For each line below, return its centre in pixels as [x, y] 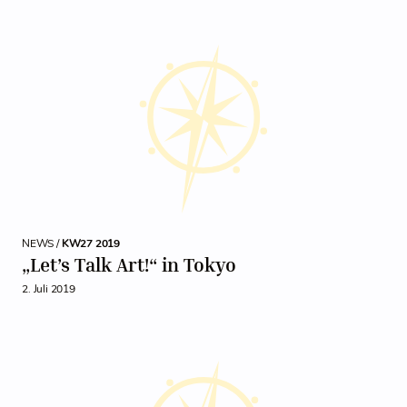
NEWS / [42, 243]
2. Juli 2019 [49, 289]
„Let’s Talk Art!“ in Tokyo [129, 265]
